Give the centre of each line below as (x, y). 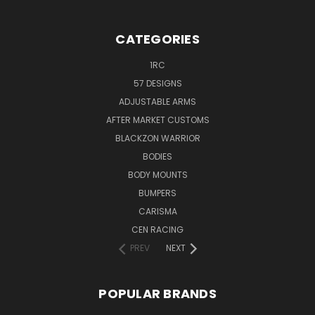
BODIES (157, 156)
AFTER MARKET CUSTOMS (157, 120)
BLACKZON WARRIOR (157, 138)
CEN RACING (157, 229)
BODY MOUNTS (157, 174)
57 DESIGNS (157, 83)
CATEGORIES (157, 39)
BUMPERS (157, 193)
